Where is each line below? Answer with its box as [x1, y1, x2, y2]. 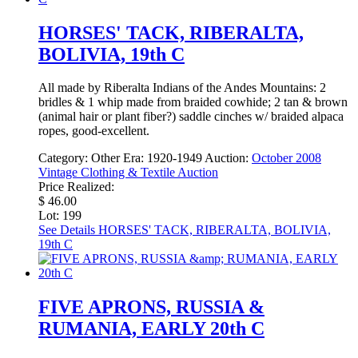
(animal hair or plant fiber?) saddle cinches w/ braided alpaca [38, 109, 344, 124]
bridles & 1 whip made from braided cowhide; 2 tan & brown [38, 95, 348, 109]
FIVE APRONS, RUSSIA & [38, 296, 265, 318]
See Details [38, 223, 95, 237]
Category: [38, 151, 91, 165]
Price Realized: [38, 180, 114, 194]
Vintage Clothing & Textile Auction [38, 165, 218, 180]
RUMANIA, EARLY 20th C [38, 318, 265, 340]
